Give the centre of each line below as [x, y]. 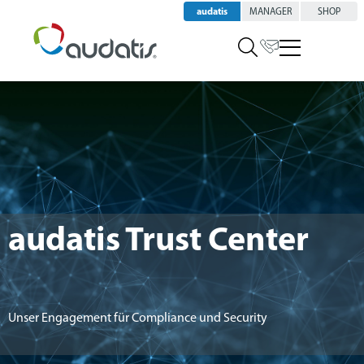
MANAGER [271, 12]
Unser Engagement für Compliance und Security [138, 318]
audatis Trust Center [158, 242]
